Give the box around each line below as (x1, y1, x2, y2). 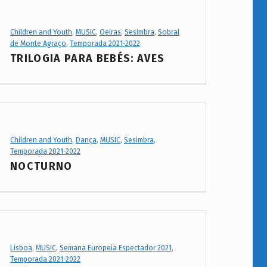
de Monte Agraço (10, 39, 66, 48)
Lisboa (10, 244, 32, 253)
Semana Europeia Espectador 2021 (59, 244, 172, 253)
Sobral (157, 28, 179, 37)
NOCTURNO (10, 160, 73, 173)
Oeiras (99, 28, 121, 37)
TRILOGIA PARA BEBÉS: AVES (10, 52, 165, 66)
